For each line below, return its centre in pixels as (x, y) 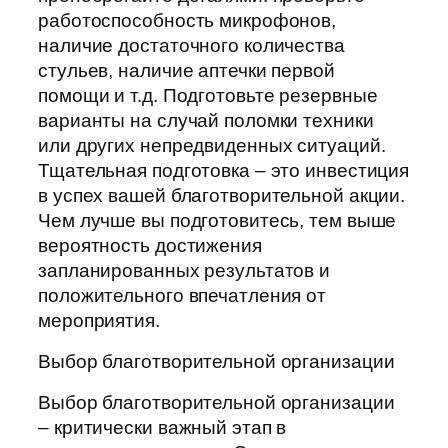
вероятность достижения (150, 246)
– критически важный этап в (162, 428)
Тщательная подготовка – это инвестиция (224, 171)
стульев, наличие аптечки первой (186, 71)
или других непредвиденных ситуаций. (212, 146)
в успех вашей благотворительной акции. (222, 196)
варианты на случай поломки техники (206, 121)
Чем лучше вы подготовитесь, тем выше (217, 221)
